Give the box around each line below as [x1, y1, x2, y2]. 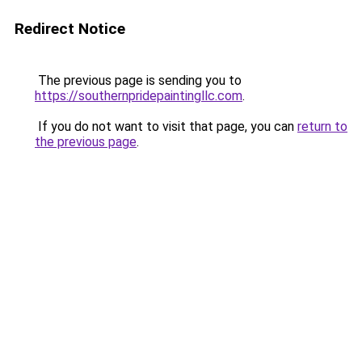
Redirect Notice [15, 19, 125, 38]
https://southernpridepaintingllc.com [35, 88, 242, 103]
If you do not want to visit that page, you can [35, 119, 297, 134]
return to [297, 119, 347, 134]
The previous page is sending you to [35, 73, 242, 88]
